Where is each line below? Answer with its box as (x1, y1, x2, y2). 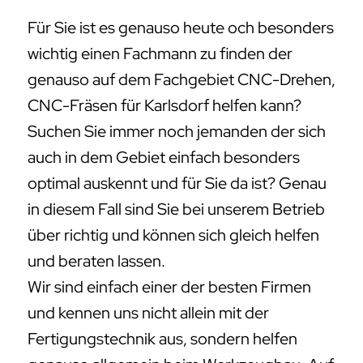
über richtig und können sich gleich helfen (28, 224, 319, 246)
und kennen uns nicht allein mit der (28, 302, 269, 324)
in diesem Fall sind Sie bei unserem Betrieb (28, 199, 325, 220)
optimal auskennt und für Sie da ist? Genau (28, 173, 327, 194)
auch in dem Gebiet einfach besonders (28, 147, 300, 169)
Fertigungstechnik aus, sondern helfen (28, 328, 297, 350)
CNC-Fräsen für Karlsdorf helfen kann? (28, 95, 301, 117)
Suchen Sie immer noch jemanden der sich (28, 121, 326, 143)
